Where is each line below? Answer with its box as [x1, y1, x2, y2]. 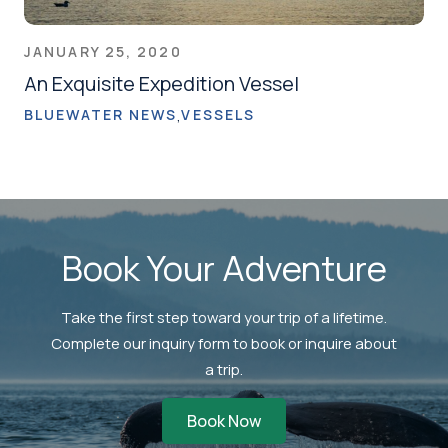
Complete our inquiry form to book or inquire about [51, 332, 397, 353]
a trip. [205, 358, 243, 379]
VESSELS [181, 105, 256, 125]
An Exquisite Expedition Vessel [24, 69, 299, 97]
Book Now [187, 409, 261, 432]
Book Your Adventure [61, 243, 387, 291]
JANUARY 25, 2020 [24, 41, 182, 61]
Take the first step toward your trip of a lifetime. [61, 306, 387, 327]
